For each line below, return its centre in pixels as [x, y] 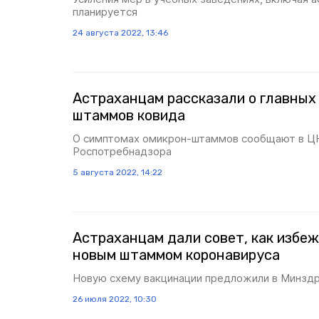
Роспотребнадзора [122, 151]
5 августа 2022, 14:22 [117, 172]
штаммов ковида [129, 115]
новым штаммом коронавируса [176, 255]
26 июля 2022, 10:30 [115, 299]
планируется [105, 12]
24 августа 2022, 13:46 [120, 33]
